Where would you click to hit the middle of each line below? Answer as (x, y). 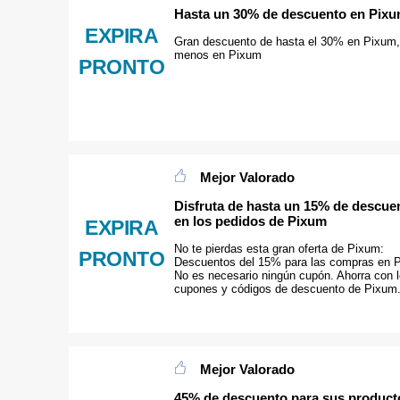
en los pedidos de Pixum (250, 221)
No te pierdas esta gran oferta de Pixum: (279, 249)
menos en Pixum (218, 55)
